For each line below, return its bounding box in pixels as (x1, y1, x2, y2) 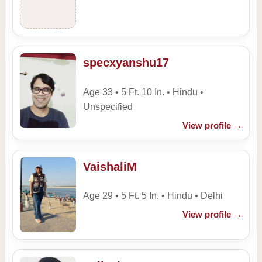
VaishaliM (83, 160, 137, 173)
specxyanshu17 (83, 56, 169, 70)
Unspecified (83, 101, 133, 112)
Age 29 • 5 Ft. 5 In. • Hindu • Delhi (83, 191, 223, 201)
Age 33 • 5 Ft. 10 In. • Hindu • (83, 87, 204, 97)
